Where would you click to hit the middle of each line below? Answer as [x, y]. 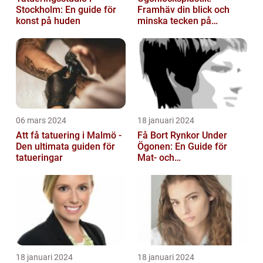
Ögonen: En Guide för [182, 146]
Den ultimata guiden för [65, 146]
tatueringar [39, 157]
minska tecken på [174, 21]
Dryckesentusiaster [178, 168]
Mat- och [156, 157]
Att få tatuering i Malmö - [69, 135]
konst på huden [48, 21]
